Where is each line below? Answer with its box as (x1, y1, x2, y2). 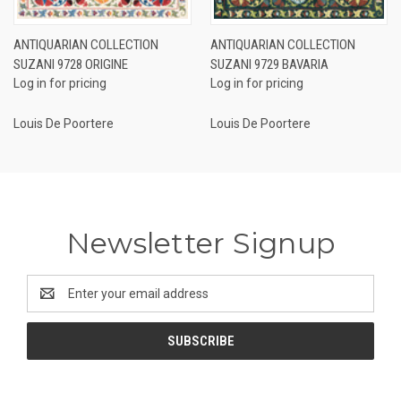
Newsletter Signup (65, 225, 336, 260)
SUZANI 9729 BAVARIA (209, 55, 328, 73)
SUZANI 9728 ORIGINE (13, 55, 128, 73)
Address (27, 294, 74, 310)
